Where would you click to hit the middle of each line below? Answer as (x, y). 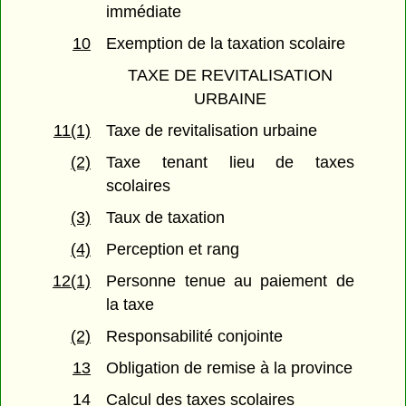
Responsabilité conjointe (195, 337)
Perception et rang (173, 250)
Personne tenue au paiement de (230, 281)
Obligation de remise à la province (230, 368)
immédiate (144, 12)
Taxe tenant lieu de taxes (230, 163)
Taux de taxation (166, 218)
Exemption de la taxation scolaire (226, 44)
